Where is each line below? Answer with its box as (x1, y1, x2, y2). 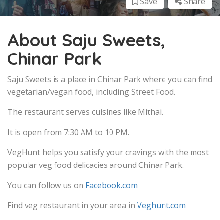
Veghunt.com (137, 199, 186, 211)
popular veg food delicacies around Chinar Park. (7, 159, 184, 170)
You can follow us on (7, 179, 85, 191)
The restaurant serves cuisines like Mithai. (7, 106, 163, 117)
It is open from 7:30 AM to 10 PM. (7, 126, 129, 137)
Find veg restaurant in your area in (7, 199, 137, 211)
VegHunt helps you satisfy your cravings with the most (7, 146, 209, 158)
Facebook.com (85, 179, 137, 191)
